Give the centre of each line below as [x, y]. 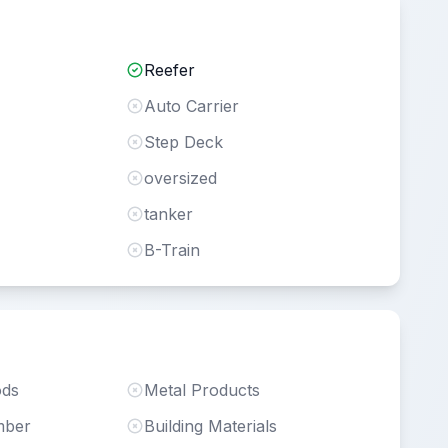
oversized [181, 178]
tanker [169, 214]
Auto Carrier [192, 106]
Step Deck [184, 142]
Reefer [170, 70]
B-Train [172, 250]
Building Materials [211, 426]
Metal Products [202, 390]
